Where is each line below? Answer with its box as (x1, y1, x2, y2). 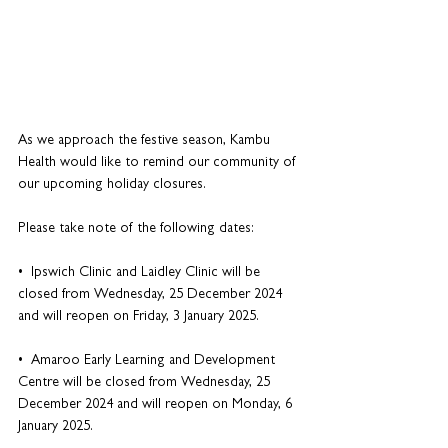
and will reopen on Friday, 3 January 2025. (18, 310, 259, 324)
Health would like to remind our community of (18, 156, 300, 170)
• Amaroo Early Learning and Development (18, 354, 279, 368)
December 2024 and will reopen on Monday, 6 (18, 398, 296, 412)
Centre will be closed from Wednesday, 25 (18, 376, 274, 390)
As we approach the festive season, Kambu (18, 134, 274, 148)
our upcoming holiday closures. (18, 178, 210, 192)
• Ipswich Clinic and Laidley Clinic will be (18, 266, 264, 280)
